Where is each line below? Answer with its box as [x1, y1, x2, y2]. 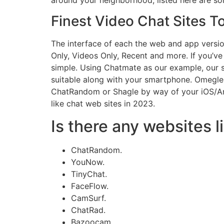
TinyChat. [71, 168, 107, 179]
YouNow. [71, 156, 104, 167]
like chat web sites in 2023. [51, 98, 155, 109]
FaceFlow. [71, 180, 108, 191]
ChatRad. [71, 204, 105, 215]
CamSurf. [71, 192, 106, 203]
